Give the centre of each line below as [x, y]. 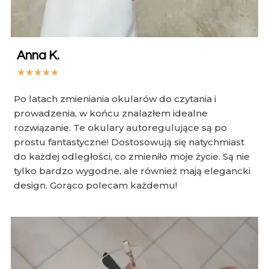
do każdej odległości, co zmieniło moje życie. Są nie [132, 157]
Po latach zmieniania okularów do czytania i [115, 99]
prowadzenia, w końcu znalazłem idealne [111, 113]
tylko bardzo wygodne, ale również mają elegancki [132, 171]
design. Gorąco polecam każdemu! [95, 186]
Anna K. [38, 56]
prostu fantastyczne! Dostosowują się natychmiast [129, 142]
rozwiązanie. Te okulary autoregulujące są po [120, 128]
